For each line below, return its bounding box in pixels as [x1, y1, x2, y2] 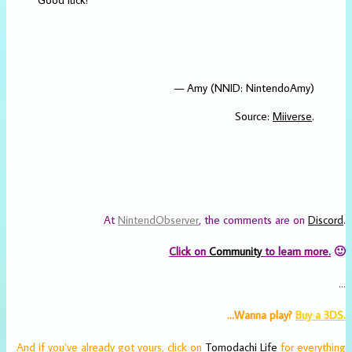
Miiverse [273, 108, 312, 123]
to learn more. [262, 244, 331, 259]
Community [209, 244, 262, 259]
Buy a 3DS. [295, 307, 346, 323]
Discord [308, 211, 343, 227]
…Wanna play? [227, 307, 295, 323]
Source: [235, 108, 273, 123]
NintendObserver [118, 211, 199, 227]
